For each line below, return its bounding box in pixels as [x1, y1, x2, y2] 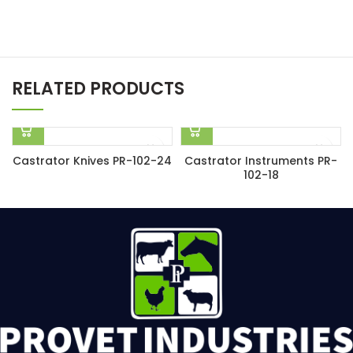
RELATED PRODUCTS [12, 76, 184, 101]
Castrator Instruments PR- [184, 153, 337, 169]
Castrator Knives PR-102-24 [13, 153, 172, 169]
